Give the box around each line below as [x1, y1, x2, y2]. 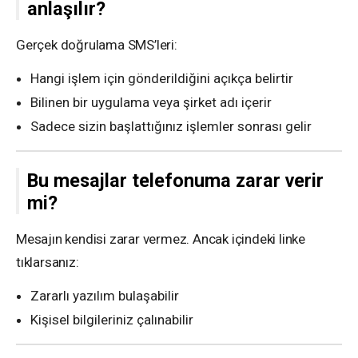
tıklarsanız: [16, 253, 79, 270]
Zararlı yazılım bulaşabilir [30, 287, 179, 304]
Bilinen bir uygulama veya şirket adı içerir [30, 93, 272, 110]
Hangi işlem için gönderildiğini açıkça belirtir [30, 70, 293, 86]
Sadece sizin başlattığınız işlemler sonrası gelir [30, 117, 312, 134]
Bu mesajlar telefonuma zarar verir [27, 169, 324, 192]
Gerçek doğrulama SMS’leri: [16, 36, 177, 53]
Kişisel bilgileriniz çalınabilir [30, 311, 193, 328]
